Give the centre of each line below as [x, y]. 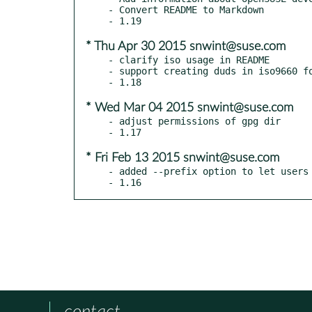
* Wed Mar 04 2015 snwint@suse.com [189, 108]
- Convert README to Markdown [186, 9]
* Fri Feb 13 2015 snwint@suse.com [182, 158]
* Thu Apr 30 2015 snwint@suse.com [186, 46]
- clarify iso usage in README [189, 60]
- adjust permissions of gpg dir [194, 121]
